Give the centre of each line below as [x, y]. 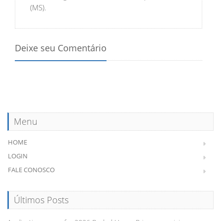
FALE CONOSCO [31, 169]
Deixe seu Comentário [61, 48]
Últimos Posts [41, 200]
